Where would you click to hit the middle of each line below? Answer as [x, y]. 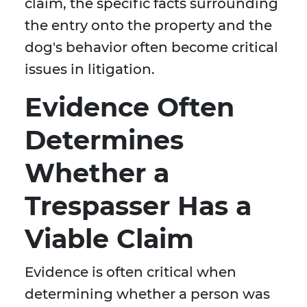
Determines [104, 140]
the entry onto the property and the [148, 26]
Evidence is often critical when [131, 272]
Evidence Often [130, 108]
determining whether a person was [147, 294]
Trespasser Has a [138, 206]
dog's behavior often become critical [151, 48]
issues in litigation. [90, 70]
